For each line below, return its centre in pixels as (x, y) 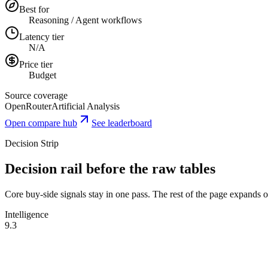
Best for (34, 9)
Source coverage (36, 95)
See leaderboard (122, 123)
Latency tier (42, 36)
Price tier (36, 64)
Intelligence (27, 214)
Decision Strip (32, 143)
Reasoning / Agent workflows (85, 20)
